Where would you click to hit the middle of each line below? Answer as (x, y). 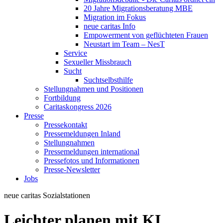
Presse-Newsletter (72, 170)
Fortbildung (62, 98)
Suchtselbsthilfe (108, 80)
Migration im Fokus (115, 17)
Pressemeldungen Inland (82, 134)
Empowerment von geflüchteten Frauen (146, 35)
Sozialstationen (66, 196)
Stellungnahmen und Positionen (94, 89)
